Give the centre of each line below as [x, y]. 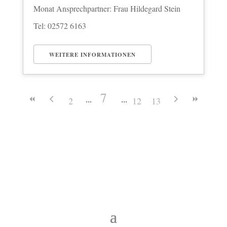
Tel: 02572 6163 [60, 25]
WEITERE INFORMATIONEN [92, 54]
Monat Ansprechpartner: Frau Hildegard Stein [107, 8]
